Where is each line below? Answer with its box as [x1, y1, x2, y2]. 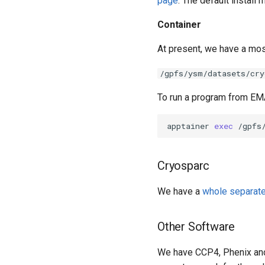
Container [157, 19, 201, 30]
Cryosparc [157, 159, 210, 173]
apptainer [167, 120, 214, 131]
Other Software [157, 219, 235, 234]
